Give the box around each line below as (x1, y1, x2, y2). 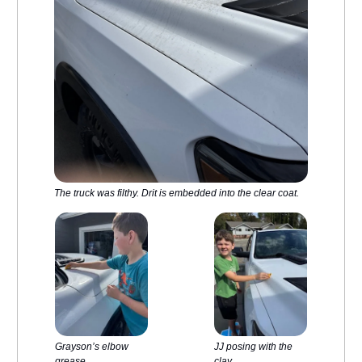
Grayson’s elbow (55, 340, 128, 352)
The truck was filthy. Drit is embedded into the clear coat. (54, 187, 299, 199)
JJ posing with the (214, 340, 293, 352)
